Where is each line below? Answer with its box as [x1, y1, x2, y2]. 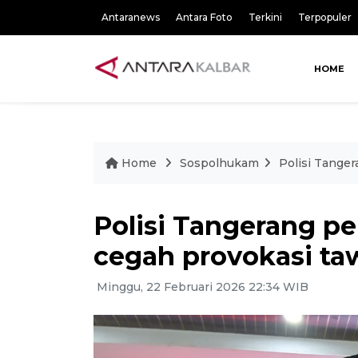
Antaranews [101, 11, 160, 23]
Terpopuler [298, 11, 352, 23]
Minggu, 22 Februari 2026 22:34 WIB [93, 280, 308, 294]
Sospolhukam [180, 156, 259, 170]
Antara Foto [176, 11, 233, 23]
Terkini [249, 11, 282, 23]
